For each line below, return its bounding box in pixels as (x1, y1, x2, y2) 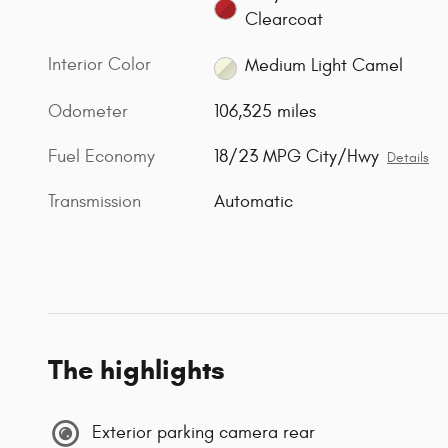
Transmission (48, 190, 141, 212)
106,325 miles (214, 100, 317, 122)
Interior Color (48, 54, 151, 76)
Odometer (48, 100, 128, 122)
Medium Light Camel (244, 54, 403, 76)
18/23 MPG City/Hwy (214, 145, 380, 167)
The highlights (48, 352, 225, 387)
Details (387, 149, 430, 166)
